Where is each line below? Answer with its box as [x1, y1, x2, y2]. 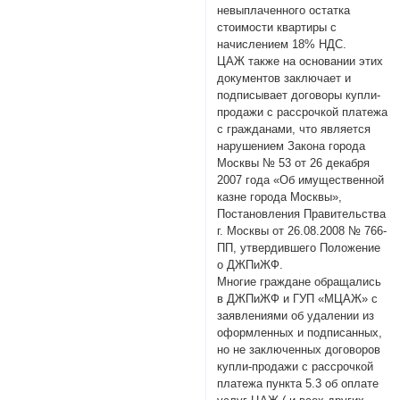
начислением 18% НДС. [217, 37, 347, 51]
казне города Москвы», [217, 189, 343, 204]
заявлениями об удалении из [217, 308, 375, 322]
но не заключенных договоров [217, 342, 381, 356]
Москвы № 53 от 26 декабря [217, 155, 371, 170]
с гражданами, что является [217, 121, 371, 136]
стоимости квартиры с [217, 20, 337, 34]
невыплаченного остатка [217, 3, 351, 17]
